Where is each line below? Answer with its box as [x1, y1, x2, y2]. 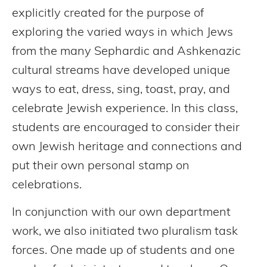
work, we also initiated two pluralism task [12, 226, 238, 238]
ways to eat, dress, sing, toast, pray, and [12, 83, 230, 96]
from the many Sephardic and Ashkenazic [12, 45, 241, 58]
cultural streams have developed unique [12, 64, 230, 77]
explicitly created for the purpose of [12, 7, 204, 20]
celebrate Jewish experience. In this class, [12, 103, 238, 115]
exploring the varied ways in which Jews [12, 26, 233, 39]
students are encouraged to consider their [12, 122, 240, 134]
